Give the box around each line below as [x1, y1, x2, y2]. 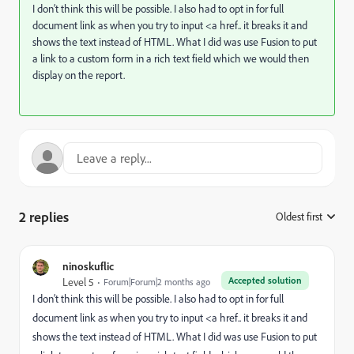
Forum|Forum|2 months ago [104, 276, 210, 288]
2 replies [19, 208, 69, 225]
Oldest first [276, 209, 322, 224]
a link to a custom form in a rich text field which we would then [32, 51, 309, 66]
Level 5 [62, 275, 94, 289]
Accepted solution [228, 274, 302, 286]
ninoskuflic [62, 259, 114, 273]
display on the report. [32, 68, 127, 82]
